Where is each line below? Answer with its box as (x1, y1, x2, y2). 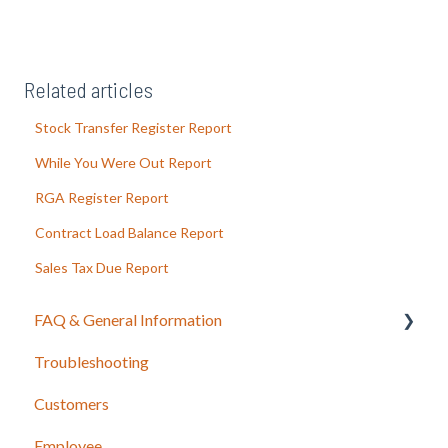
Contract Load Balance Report (35, 223, 225, 241)
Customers (34, 394, 109, 414)
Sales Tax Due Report (35, 258, 170, 276)
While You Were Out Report (35, 153, 213, 171)
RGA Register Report (35, 188, 170, 206)
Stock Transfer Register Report (35, 118, 233, 136)
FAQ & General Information (34, 310, 222, 330)
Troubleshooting (34, 352, 149, 372)
